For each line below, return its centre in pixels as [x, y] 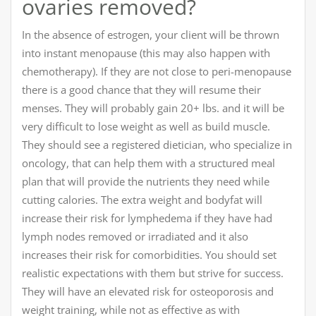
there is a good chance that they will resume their [141, 90]
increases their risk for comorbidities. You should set [149, 255]
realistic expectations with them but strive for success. [153, 273]
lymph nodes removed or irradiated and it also [135, 237]
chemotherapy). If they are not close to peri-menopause [157, 72]
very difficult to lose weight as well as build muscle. [146, 127]
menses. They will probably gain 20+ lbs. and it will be [153, 108]
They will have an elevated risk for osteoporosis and [148, 292]
